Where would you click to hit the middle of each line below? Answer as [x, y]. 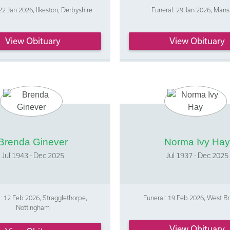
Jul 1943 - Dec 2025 [33, 156]
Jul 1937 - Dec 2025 [197, 156]
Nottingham [33, 208]
